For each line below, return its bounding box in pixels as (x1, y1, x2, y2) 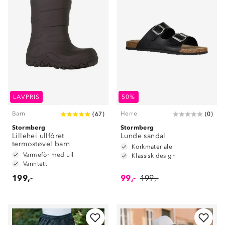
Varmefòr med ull (23, 151, 74, 158)
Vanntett (23, 160, 48, 167)
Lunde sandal (121, 132, 166, 140)
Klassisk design (132, 152, 176, 159)
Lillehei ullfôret (12, 132, 64, 140)
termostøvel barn (12, 140, 70, 148)
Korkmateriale (132, 143, 173, 150)
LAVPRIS (13, 93, 40, 100)
